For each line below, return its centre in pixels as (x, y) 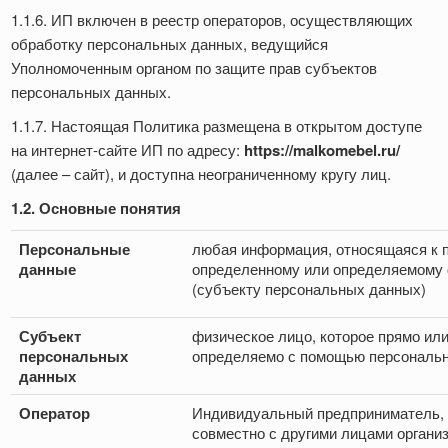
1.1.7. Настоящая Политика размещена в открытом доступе (216, 126)
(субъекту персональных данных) (309, 289)
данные (47, 269)
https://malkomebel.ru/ (322, 150)
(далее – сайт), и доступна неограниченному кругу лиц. (201, 174)
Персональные (74, 249)
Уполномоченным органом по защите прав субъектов (194, 68)
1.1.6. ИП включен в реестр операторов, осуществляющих (212, 20)
